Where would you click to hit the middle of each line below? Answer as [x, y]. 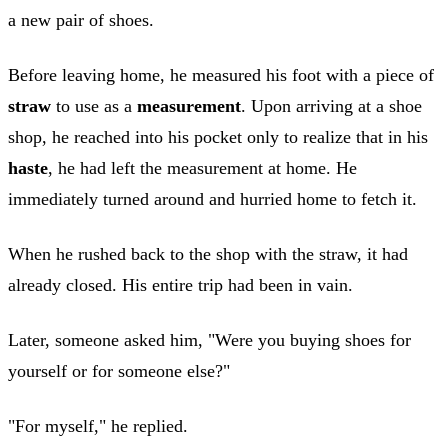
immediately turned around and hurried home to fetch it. [212, 198]
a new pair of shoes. [81, 19]
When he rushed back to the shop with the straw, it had [208, 253]
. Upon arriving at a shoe [331, 105]
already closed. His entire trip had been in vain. [180, 284]
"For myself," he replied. [98, 425]
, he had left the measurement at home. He [202, 167]
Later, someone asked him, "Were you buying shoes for [209, 339]
